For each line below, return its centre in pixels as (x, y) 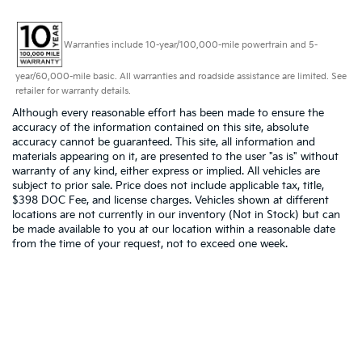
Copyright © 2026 (51, 348)
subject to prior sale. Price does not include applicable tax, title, (168, 186)
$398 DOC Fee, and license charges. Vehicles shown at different (170, 201)
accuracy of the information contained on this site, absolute (160, 128)
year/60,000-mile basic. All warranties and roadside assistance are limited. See (181, 77)
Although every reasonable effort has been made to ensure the (168, 114)
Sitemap (168, 348)
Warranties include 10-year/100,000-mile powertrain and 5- (190, 44)
